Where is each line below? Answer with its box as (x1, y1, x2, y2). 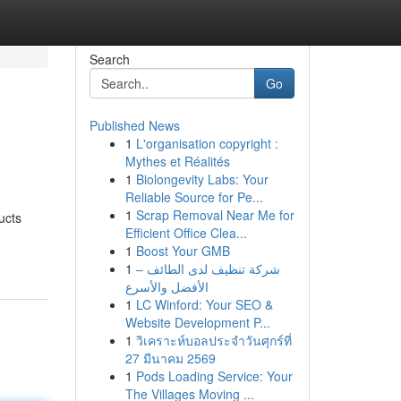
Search (89, 50, 130, 68)
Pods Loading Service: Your (135, 367, 293, 385)
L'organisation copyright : (135, 134, 278, 152)
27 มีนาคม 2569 (124, 349, 216, 367)
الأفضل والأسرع (124, 277, 209, 295)
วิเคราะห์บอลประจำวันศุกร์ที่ (135, 331, 292, 349)
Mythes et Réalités (124, 152, 230, 170)
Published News (89, 116, 180, 134)
